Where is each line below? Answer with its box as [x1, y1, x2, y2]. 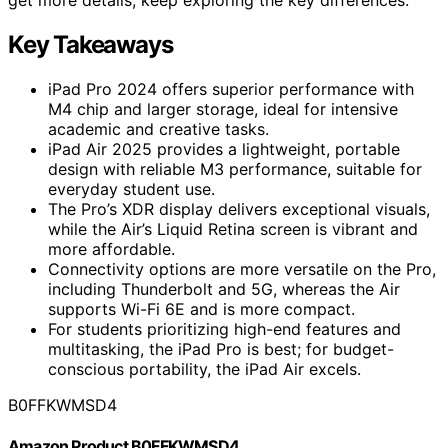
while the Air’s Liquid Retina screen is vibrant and [48, 218, 418, 239]
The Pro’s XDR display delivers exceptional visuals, [48, 198, 430, 219]
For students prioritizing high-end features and [48, 318, 401, 339]
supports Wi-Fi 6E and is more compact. [48, 298, 355, 319]
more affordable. [48, 238, 175, 259]
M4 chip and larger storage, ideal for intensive [48, 98, 398, 119]
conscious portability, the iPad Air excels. [48, 358, 361, 379]
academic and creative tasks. [48, 118, 269, 139]
